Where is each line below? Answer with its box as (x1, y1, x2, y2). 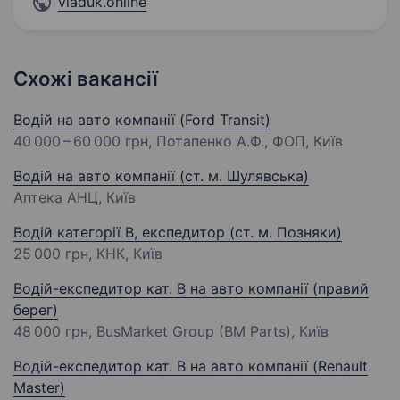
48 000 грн (13, 322, 88, 341)
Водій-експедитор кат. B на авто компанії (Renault (13, 357, 368, 376)
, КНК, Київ (88, 245, 162, 263)
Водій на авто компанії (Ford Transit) (13, 111, 271, 129)
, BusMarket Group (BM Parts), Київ (88, 322, 329, 341)
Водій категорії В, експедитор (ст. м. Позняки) (13, 223, 342, 242)
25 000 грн (13, 245, 88, 263)
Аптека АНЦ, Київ (13, 188, 136, 207)
